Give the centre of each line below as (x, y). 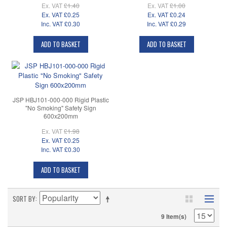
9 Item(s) (174, 216)
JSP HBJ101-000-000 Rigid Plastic (61, 100)
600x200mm (61, 116)
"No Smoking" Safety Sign (61, 108)
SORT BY (24, 198)
